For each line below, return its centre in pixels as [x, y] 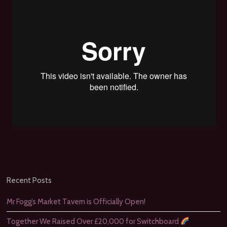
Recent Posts [29, 180]
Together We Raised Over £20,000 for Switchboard [94, 221]
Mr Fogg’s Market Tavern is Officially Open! [76, 201]
